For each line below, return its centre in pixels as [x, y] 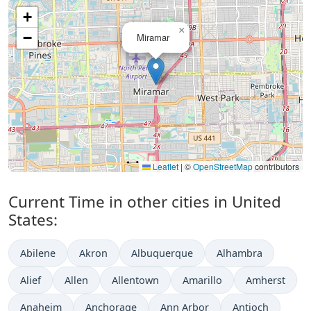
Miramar [153, 37]
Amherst [266, 280]
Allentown [135, 280]
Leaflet [165, 167]
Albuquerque [162, 253]
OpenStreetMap [223, 167]
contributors [276, 167]
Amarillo [202, 280]
